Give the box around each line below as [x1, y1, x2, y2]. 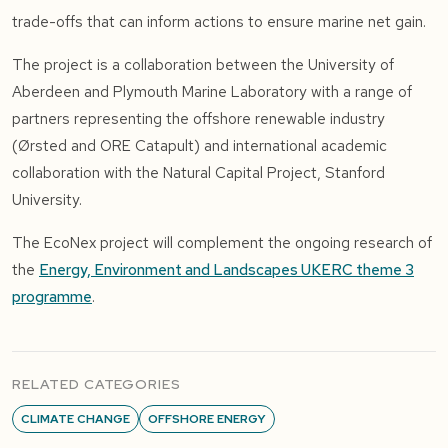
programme [12, 287, 92, 307]
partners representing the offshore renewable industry [12, 109, 385, 129]
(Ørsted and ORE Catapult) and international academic [12, 136, 387, 156]
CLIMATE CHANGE [21, 411, 130, 427]
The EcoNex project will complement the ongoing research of [12, 233, 432, 253]
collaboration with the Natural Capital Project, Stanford [12, 163, 385, 183]
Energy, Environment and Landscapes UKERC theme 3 [39, 260, 414, 280]
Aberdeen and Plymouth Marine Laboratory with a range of [12, 82, 412, 102]
